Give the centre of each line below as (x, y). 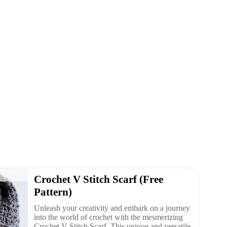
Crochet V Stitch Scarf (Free (99, 179)
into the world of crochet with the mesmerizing (108, 217)
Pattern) (53, 192)
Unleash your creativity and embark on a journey (112, 208)
